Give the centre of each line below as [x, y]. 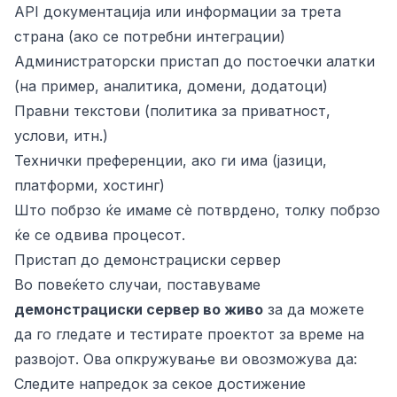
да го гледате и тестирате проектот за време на [189, 334]
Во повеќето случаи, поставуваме [137, 284]
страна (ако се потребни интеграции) [150, 36]
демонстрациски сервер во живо [139, 309]
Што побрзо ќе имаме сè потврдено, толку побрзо [197, 210]
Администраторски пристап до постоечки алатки [195, 61]
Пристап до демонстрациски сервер [148, 260]
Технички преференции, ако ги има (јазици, [171, 160]
